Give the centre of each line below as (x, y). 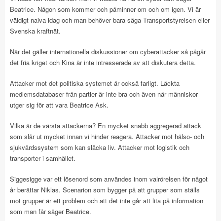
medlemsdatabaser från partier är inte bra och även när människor (104, 94)
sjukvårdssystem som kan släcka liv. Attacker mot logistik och (100, 147)
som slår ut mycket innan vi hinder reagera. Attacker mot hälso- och (107, 136)
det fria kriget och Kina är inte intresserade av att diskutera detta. (103, 62)
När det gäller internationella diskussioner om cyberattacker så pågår (108, 51)
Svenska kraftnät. (35, 31)
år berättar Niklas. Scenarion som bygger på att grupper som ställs (105, 189)
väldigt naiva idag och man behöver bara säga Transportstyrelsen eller (110, 20)
